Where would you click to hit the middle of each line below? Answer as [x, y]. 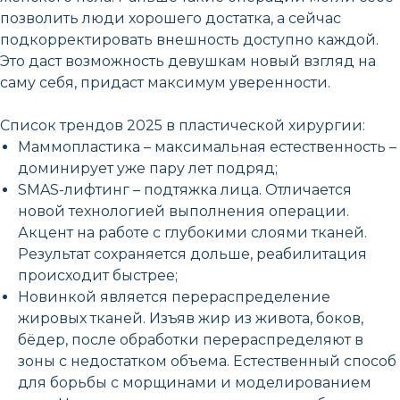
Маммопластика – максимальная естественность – [207, 146]
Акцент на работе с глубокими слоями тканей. [192, 232]
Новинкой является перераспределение [174, 296]
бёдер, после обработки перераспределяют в [191, 339]
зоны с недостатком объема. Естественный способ [207, 361]
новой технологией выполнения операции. [183, 211]
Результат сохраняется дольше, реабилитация [192, 254]
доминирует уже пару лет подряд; [148, 168]
